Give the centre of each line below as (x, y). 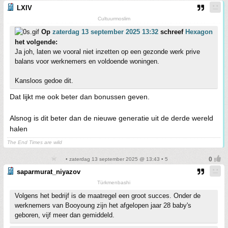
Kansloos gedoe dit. (44, 81)
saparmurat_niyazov (49, 172)
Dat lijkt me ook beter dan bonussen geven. (80, 97)
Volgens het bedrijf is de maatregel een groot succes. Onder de (108, 196)
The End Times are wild (35, 142)
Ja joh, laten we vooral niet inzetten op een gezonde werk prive (107, 52)
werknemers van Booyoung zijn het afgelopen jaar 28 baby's (103, 206)
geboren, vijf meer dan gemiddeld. (65, 215)
